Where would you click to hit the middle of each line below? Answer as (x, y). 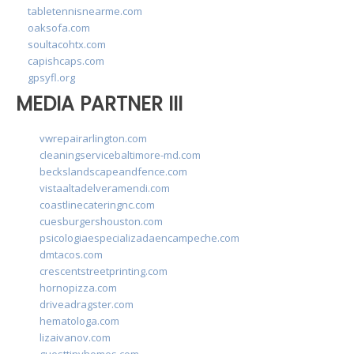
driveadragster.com (87, 305)
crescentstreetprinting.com (104, 271)
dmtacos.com (71, 255)
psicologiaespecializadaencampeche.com (139, 238)
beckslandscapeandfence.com (113, 172)
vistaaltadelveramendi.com (105, 188)
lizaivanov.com (75, 338)
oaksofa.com (59, 27)
